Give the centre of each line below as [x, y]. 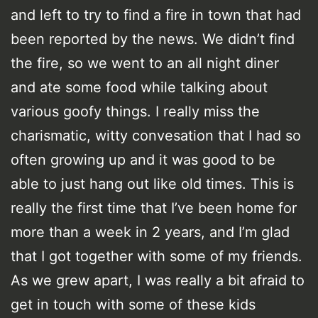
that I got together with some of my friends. [157, 256]
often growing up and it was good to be [143, 159]
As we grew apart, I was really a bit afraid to [158, 280]
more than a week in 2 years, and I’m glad [150, 232]
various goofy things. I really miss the [135, 111]
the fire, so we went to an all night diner [145, 63]
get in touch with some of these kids [133, 304]
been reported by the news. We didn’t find [153, 39]
